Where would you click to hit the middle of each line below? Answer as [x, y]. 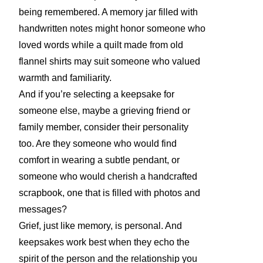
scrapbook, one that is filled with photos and [109, 193]
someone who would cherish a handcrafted [108, 177]
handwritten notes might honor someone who [112, 29]
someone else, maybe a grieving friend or [104, 111]
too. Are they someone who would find [98, 144]
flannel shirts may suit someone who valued [109, 62]
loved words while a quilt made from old [101, 45]
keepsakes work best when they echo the [104, 242]
